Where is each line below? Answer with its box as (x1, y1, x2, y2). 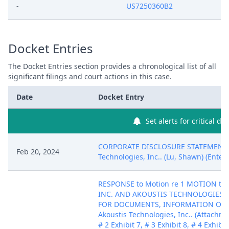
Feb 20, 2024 (16, 147, 59, 156)
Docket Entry (98, 92, 144, 102)
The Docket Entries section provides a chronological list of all (8, 61, 216, 71)
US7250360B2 (126, 1, 173, 11)
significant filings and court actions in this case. (8, 72, 172, 81)
